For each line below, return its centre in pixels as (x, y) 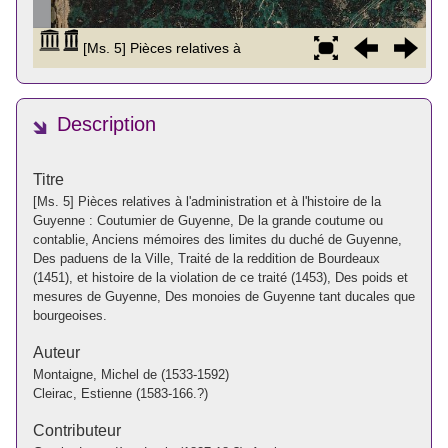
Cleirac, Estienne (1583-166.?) (120, 393)
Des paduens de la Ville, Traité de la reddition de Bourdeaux (206, 258)
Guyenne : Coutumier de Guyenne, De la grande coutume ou (208, 220)
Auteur (56, 352)
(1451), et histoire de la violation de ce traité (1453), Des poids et (220, 277)
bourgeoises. (70, 315)
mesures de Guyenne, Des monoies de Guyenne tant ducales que (224, 296)
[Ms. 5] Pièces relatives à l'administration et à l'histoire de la (207, 201)
